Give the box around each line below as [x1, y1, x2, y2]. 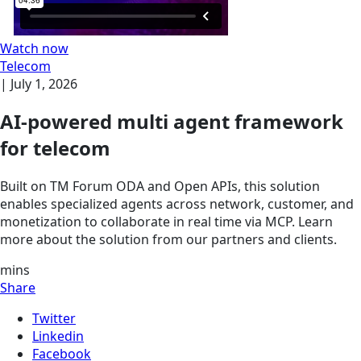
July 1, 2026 [10, 74, 77, 93]
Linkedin [32, 327, 84, 346]
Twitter [32, 309, 76, 328]
